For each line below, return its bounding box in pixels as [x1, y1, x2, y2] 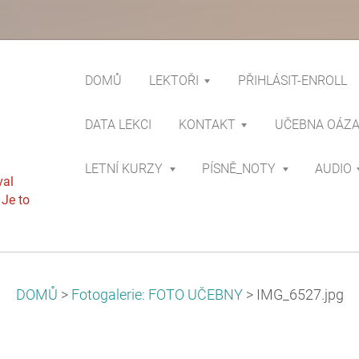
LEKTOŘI [149, 73, 199, 88]
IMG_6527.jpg [256, 287, 344, 303]
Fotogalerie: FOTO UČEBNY [71, 287, 243, 303]
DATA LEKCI [85, 117, 151, 132]
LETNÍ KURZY [85, 161, 163, 176]
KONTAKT [179, 117, 236, 132]
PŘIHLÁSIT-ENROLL [238, 73, 347, 88]
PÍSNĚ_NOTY [202, 161, 276, 176]
